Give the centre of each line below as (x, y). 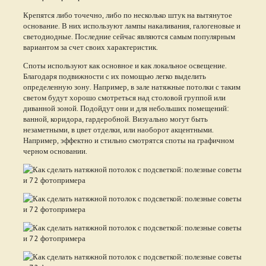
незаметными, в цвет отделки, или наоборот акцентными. (118, 129)
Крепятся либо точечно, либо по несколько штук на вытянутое (127, 15)
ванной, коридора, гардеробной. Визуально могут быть (115, 118)
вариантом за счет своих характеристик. (90, 47)
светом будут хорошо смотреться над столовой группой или (124, 97)
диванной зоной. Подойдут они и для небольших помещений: (126, 108)
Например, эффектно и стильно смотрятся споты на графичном (128, 140)
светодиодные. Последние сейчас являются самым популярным (129, 36)
